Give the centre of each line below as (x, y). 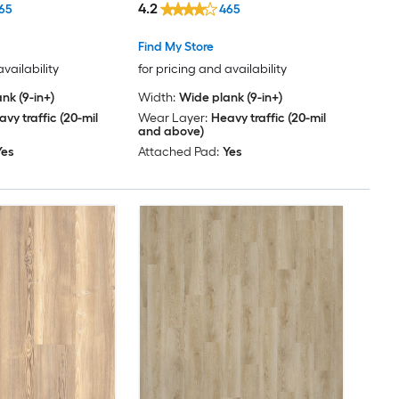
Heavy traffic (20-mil (268, 118)
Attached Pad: (178, 152)
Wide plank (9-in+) (230, 98)
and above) (171, 132)
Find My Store (175, 47)
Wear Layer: (172, 118)
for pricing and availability (212, 69)
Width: (156, 98)
